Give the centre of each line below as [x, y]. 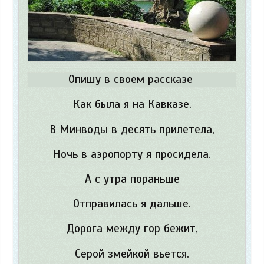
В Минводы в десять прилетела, [132, 129]
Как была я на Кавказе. [132, 105]
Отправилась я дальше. [132, 204]
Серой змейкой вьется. [132, 254]
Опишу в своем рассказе [132, 80]
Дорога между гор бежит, [132, 229]
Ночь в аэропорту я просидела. [132, 154]
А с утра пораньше [132, 179]
